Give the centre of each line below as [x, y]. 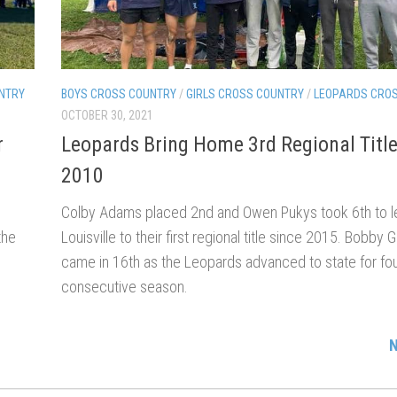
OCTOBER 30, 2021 [107, 115]
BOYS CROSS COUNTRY [119, 93]
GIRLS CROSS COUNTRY [245, 93]
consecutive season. [125, 286]
